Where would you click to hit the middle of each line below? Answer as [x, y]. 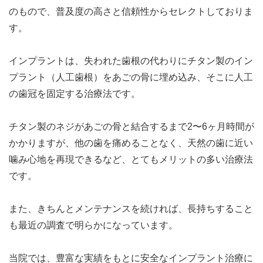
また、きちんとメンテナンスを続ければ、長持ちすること [131, 208]
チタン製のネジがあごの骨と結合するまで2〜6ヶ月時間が [131, 126]
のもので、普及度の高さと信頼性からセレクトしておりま [131, 11]
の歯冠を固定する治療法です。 [75, 93]
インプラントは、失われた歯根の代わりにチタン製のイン [131, 60]
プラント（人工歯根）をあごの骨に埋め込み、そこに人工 [131, 77]
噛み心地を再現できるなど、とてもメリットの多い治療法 [131, 159]
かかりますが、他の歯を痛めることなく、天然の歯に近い [131, 143]
